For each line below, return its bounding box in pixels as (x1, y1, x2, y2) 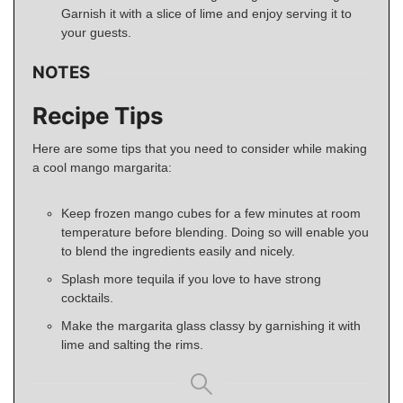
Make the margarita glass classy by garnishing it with (61, 318, 361, 334)
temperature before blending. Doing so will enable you (61, 225, 369, 240)
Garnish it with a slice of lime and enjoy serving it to (61, 5, 352, 21)
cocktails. (61, 291, 113, 306)
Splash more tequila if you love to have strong (61, 272, 321, 287)
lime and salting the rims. (61, 337, 207, 353)
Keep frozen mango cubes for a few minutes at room (61, 206, 361, 221)
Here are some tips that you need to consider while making (32, 141, 367, 157)
